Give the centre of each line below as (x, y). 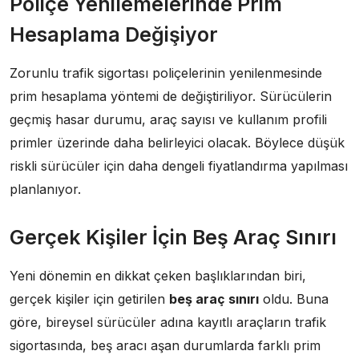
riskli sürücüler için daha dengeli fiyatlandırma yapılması (179, 166)
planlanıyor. (45, 189)
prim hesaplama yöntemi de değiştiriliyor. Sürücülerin (171, 96)
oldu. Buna (294, 299)
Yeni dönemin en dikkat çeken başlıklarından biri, (158, 276)
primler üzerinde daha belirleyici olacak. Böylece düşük (177, 143)
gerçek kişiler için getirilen (89, 299)
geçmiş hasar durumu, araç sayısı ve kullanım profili (168, 119)
